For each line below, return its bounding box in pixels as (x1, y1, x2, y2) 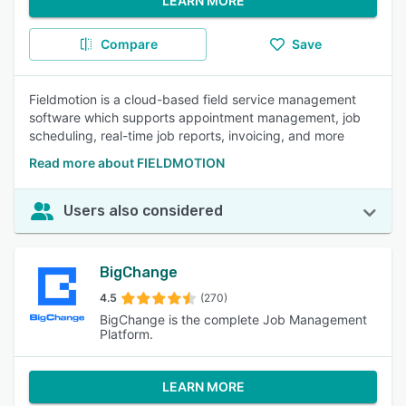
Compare (100, 36, 158, 52)
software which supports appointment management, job (29, 110, 361, 125)
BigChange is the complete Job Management (99, 312, 367, 327)
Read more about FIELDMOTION (29, 155, 225, 170)
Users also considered (63, 202, 223, 219)
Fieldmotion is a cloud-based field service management (29, 92, 356, 107)
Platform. (99, 326, 153, 342)
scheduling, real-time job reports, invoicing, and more (29, 128, 344, 143)
